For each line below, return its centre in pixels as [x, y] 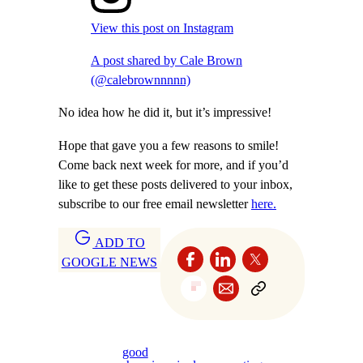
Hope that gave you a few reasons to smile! [169, 145]
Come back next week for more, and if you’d [173, 165]
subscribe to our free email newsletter [155, 204]
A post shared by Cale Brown [167, 61]
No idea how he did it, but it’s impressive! [165, 113]
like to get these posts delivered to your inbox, [175, 184]
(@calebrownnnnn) [141, 81]
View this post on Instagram [162, 28]
